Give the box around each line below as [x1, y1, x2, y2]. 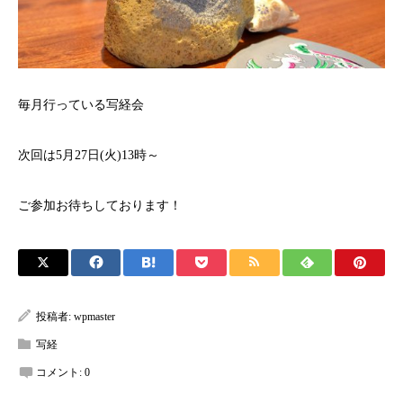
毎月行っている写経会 [18, 98, 144, 112]
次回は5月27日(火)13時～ [18, 148, 159, 163]
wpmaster [74, 310, 115, 324]
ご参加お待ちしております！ [18, 199, 182, 213]
